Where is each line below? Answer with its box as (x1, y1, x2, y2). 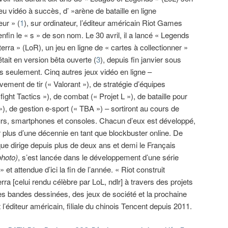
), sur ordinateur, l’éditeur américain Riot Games (24, 17, 183, 28)
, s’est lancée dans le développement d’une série (18, 152, 179, 163)
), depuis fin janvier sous (100, 54, 182, 65)
